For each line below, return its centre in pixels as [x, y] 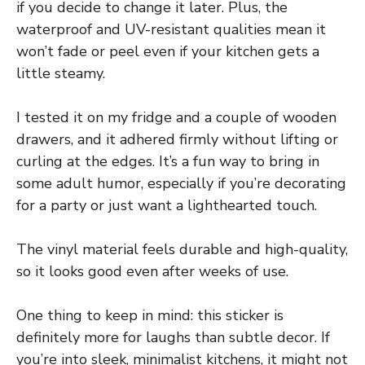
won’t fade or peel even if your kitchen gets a [168, 51]
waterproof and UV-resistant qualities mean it [171, 29]
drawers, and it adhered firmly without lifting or [177, 139]
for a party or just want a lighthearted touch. [167, 205]
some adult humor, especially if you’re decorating [181, 183]
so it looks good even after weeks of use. [152, 271]
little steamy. [61, 73]
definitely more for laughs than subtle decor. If [173, 337]
